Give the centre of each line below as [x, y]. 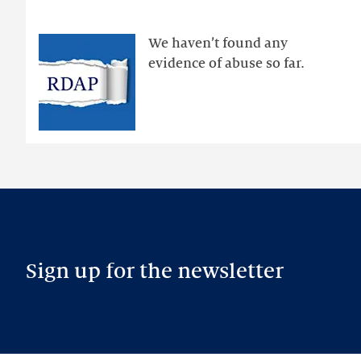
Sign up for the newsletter [155, 271]
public [41, 38]
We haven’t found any [218, 44]
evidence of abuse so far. [226, 64]
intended [49, 98]
